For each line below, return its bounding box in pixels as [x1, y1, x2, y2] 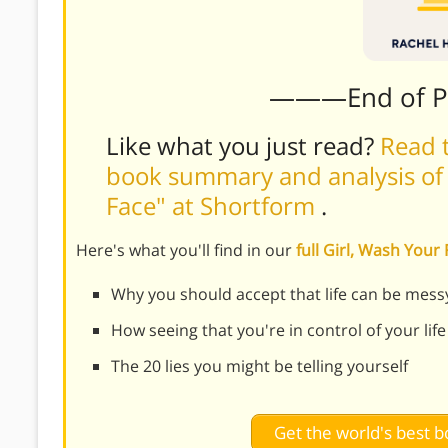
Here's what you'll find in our [76, 238, 296, 261]
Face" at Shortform [106, 188, 321, 222]
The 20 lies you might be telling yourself [111, 354, 408, 377]
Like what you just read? [106, 128, 380, 162]
